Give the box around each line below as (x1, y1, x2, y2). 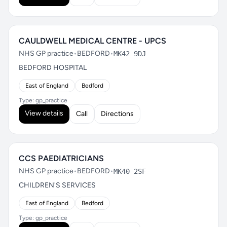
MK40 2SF (113, 167, 146, 175)
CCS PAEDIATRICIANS (19, 154, 104, 163)
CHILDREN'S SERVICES (19, 181, 96, 190)
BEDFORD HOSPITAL (19, 63, 87, 72)
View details (25, 109, 63, 118)
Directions (101, 109, 134, 118)
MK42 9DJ (113, 50, 146, 58)
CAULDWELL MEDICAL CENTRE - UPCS (19, 36, 166, 46)
